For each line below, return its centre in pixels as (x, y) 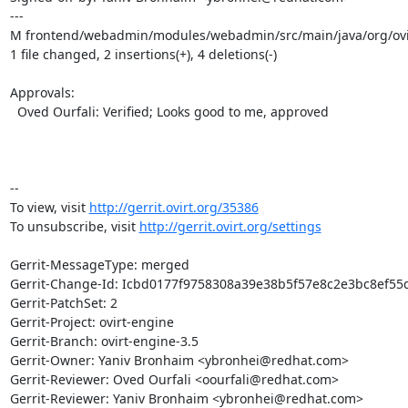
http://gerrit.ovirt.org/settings (230, 226)
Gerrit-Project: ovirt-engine (92, 321)
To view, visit (49, 207)
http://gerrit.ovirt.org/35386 (173, 207)
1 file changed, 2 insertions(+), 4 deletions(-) (143, 54)
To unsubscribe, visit (74, 226)
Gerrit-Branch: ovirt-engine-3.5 (104, 341)
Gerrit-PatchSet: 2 (63, 302)
